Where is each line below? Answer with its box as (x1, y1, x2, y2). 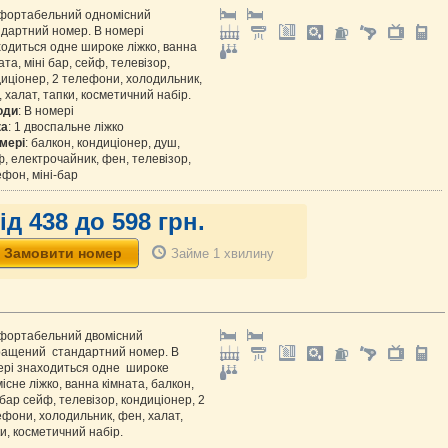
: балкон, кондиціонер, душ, (25, 136, 180, 150)
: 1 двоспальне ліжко (8, 120, 124, 134)
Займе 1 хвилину (171, 246, 274, 261)
